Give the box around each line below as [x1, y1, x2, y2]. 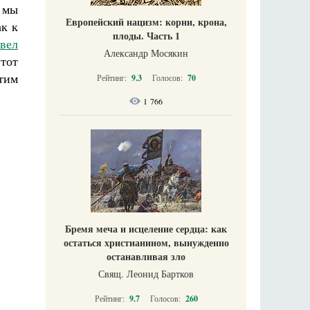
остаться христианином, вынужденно [63, 235, 229, 250]
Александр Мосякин [104, 46, 188, 60]
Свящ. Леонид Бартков [98, 266, 194, 280]
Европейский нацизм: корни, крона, [65, 14, 227, 29]
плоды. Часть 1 [112, 28, 180, 43]
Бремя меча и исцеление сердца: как [65, 221, 227, 236]
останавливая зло [107, 248, 185, 264]
